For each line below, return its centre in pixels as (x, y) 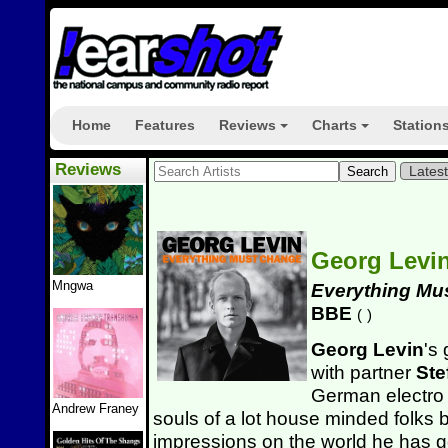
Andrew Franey (95, 408)
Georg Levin (367, 349)
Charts (334, 125)
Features (165, 125)
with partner (361, 372)
